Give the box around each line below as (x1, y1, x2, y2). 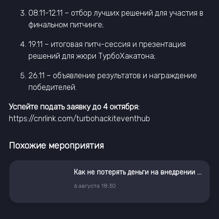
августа (79, 182, 100, 189)
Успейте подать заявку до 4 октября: (9, 102, 139, 111)
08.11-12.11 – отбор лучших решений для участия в (28, 8, 203, 18)
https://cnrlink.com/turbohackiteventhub (9, 113, 150, 123)
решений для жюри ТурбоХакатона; (28, 51, 155, 61)
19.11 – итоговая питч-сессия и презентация (28, 39, 186, 49)
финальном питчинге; (28, 20, 104, 29)
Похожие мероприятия (9, 140, 104, 151)
